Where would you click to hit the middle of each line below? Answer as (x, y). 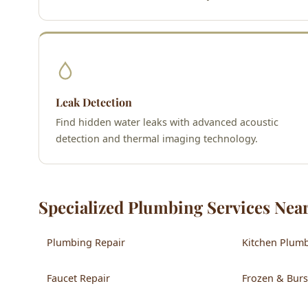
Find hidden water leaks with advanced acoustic (167, 122)
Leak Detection (94, 102)
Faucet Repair (78, 278)
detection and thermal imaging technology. (157, 138)
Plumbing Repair (86, 242)
